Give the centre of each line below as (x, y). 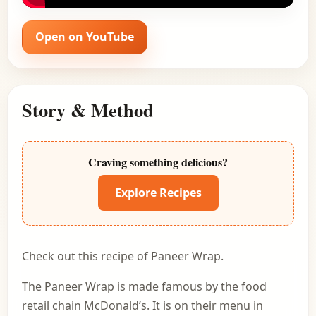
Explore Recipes (158, 192)
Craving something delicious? (158, 162)
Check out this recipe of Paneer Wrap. (123, 256)
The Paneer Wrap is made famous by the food (144, 286)
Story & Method (88, 109)
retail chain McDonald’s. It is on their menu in (142, 305)
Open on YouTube (85, 37)
